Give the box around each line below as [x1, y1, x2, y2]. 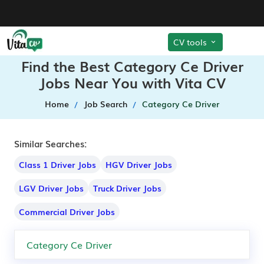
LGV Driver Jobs [19, 182, 84, 194]
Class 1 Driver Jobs [19, 159, 96, 170]
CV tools [173, 35, 209, 48]
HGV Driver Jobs [105, 159, 172, 170]
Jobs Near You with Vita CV [38, 72, 226, 93]
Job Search [84, 98, 127, 110]
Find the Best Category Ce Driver [21, 55, 243, 76]
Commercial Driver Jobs [19, 206, 115, 217]
